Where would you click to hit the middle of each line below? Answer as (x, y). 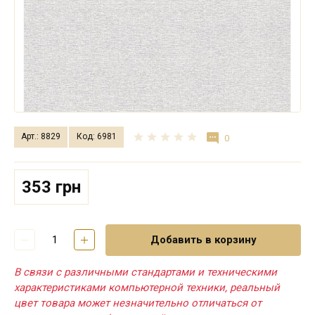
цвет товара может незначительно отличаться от (138, 303)
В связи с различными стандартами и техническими (146, 272)
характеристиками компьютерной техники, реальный (147, 287)
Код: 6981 (96, 137)
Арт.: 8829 (41, 137)
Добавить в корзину (203, 240)
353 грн (51, 187)
